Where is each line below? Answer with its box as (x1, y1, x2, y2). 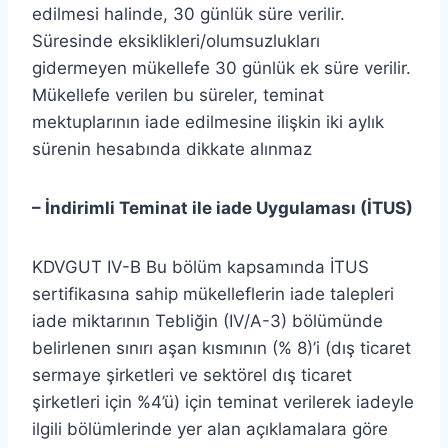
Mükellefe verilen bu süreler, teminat (32, 84, 324, 105)
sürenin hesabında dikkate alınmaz (32, 138, 312, 159)
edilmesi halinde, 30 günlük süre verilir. (32, 3, 345, 24)
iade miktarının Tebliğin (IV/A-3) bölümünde (32, 310, 383, 331)
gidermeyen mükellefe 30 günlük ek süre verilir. (32, 57, 411, 78)
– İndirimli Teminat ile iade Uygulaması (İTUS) (32, 197, 413, 218)
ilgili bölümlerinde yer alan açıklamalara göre (32, 418, 388, 439)
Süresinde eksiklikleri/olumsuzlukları (32, 30, 320, 51)
